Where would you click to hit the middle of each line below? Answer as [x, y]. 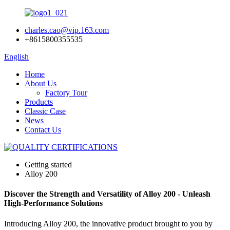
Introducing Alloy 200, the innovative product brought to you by [108, 223]
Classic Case [45, 111]
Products [39, 102]
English [16, 57]
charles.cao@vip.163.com [67, 30]
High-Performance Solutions [53, 203]
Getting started [48, 165]
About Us [41, 83]
